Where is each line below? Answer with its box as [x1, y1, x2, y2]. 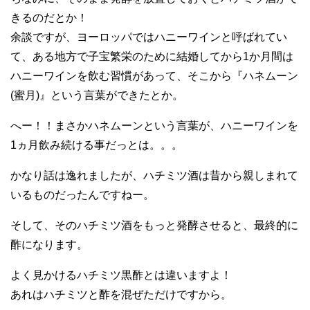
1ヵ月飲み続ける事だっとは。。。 [10, 139, 183, 151]
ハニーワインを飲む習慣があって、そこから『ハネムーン [10, 70, 298, 82]
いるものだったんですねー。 [10, 189, 154, 201]
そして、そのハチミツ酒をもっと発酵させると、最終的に [10, 219, 298, 231]
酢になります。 [10, 239, 88, 250]
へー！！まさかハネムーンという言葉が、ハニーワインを [10, 120, 298, 131]
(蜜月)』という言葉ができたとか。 [10, 89, 183, 101]
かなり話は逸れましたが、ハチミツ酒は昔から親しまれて [10, 170, 298, 181]
